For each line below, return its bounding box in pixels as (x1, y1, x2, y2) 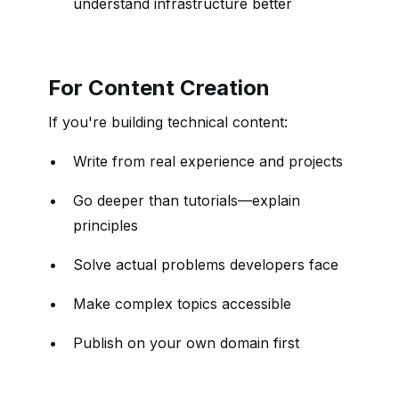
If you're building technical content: (48, 113, 288, 131)
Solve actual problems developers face (73, 256, 338, 273)
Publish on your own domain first (73, 334, 299, 352)
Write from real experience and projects (73, 152, 343, 170)
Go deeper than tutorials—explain (73, 191, 300, 209)
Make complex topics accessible (73, 295, 291, 313)
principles (73, 216, 138, 234)
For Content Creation (48, 75, 270, 101)
